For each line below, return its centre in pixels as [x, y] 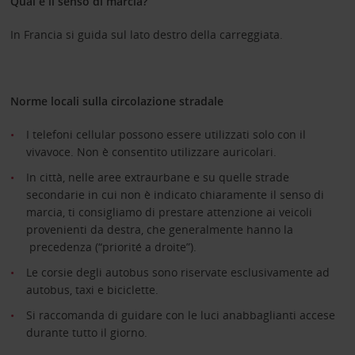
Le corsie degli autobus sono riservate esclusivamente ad [177, 272]
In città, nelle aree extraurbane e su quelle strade [157, 177]
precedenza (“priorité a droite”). [111, 246]
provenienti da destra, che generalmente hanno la [159, 229]
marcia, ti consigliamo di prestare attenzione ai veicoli [169, 212]
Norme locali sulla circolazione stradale [116, 101]
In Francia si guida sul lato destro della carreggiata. [146, 34]
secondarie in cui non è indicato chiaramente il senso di [175, 194]
